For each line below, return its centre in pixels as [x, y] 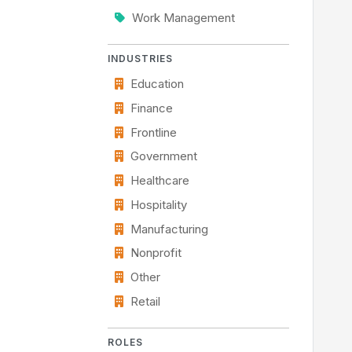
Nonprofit [156, 253]
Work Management [183, 18]
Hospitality [158, 205]
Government [163, 157]
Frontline [153, 132]
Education [157, 84]
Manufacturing [169, 229]
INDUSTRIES [140, 58]
